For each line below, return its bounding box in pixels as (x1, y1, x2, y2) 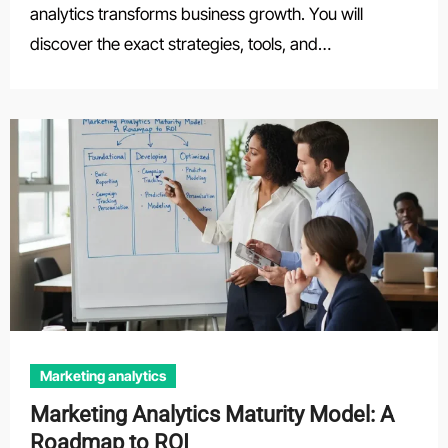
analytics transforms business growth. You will (29, 4, 363, 24)
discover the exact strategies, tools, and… (29, 34, 331, 54)
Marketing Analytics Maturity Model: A (29, 402, 394, 427)
